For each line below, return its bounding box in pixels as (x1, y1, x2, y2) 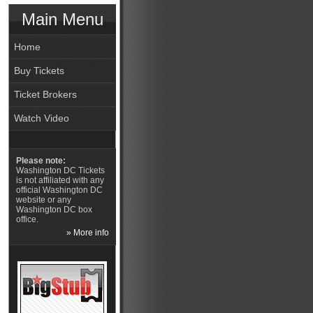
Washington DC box (15, 205, 92, 214)
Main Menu (21, 10, 103, 29)
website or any (15, 195, 71, 205)
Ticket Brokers (14, 89, 78, 101)
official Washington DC (15, 185, 103, 195)
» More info (66, 228, 109, 238)
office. (15, 214, 38, 224)
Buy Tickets (14, 64, 65, 76)
